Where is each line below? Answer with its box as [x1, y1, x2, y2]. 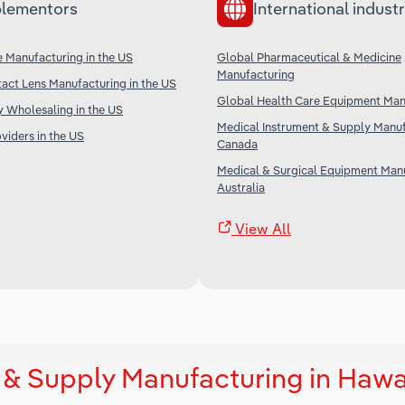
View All [231, 219, 291, 238]
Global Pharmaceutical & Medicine [217, 49, 401, 64]
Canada [217, 136, 258, 151]
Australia [217, 179, 265, 194]
